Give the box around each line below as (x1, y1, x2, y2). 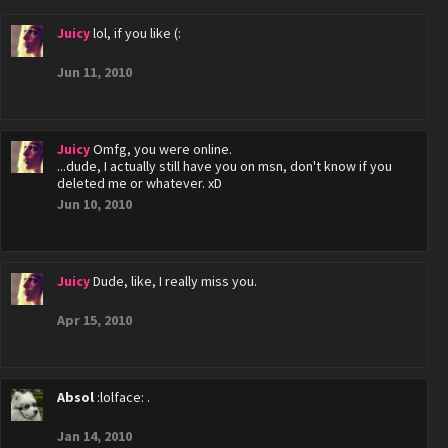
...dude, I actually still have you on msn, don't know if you (57, 157, 392, 175)
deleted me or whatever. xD (57, 174, 222, 192)
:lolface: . (97, 388, 150, 406)
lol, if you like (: (93, 24, 181, 42)
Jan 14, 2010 (57, 427, 132, 445)
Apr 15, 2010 (57, 311, 132, 329)
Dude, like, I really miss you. (93, 272, 257, 290)
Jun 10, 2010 (57, 195, 132, 213)
